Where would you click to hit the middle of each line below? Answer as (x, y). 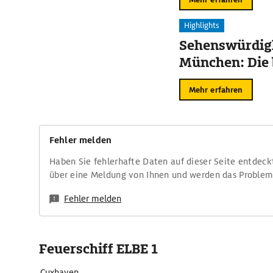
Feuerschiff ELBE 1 (98, 249)
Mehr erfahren (216, 90)
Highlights (201, 25)
